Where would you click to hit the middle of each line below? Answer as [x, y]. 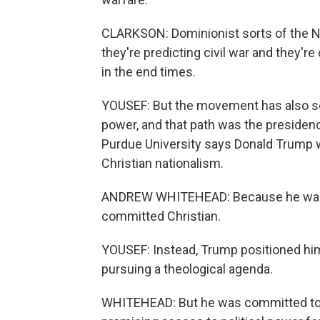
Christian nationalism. [162, 163]
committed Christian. [161, 216]
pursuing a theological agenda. [187, 269]
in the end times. [149, 72]
